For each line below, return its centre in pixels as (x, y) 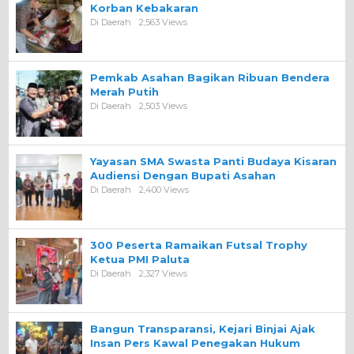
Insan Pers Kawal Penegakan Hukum (195, 343)
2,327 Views (163, 273)
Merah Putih (124, 91)
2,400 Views (164, 189)
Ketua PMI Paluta (140, 259)
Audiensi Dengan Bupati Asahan (183, 175)
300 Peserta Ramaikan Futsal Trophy (199, 245)
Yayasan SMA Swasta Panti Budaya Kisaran (213, 161)
